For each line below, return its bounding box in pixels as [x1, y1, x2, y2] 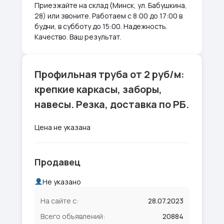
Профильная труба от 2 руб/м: [34, 67, 184, 81]
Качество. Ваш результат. [34, 32, 121, 41]
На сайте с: [40, 196, 78, 205]
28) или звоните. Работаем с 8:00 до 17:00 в [34, 11, 182, 20]
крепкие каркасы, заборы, [34, 82, 162, 96]
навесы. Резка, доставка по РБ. [34, 97, 189, 111]
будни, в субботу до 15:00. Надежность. [34, 21, 167, 31]
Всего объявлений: [40, 211, 105, 221]
